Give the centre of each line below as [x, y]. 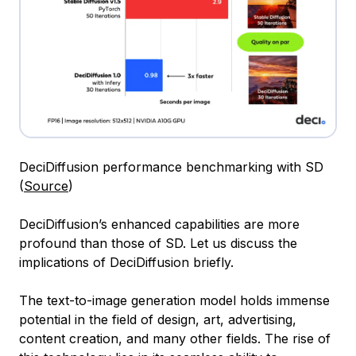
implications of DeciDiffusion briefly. [126, 262]
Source [46, 186]
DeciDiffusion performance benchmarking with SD [171, 166]
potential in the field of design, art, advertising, [158, 319]
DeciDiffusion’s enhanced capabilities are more [159, 224]
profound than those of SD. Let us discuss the [158, 243]
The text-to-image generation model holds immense [174, 300]
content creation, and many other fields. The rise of [175, 338]
